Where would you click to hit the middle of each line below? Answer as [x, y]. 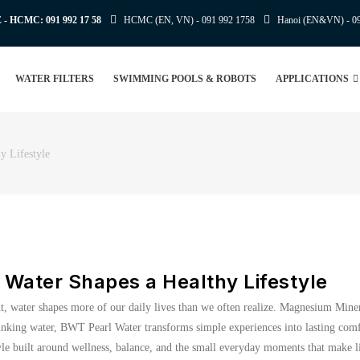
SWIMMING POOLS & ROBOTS [184, 79]
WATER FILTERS [54, 79]
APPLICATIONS [313, 79]
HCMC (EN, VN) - [163, 20]
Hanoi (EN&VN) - [315, 20]
